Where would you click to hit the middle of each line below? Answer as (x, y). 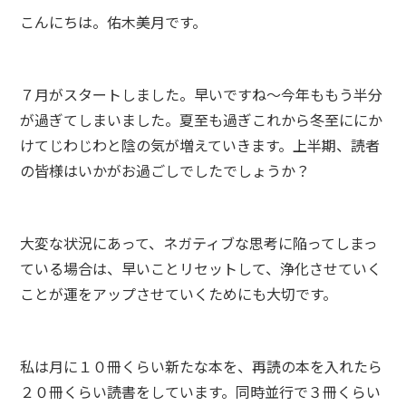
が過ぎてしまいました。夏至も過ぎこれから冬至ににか (202, 120)
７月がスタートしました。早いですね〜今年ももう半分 (202, 94)
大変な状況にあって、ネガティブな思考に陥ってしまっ (199, 243)
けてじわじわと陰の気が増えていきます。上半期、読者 (200, 145)
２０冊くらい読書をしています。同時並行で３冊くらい (201, 391)
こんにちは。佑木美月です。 (114, 22)
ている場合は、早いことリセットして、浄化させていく (201, 268)
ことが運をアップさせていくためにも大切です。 (179, 294)
